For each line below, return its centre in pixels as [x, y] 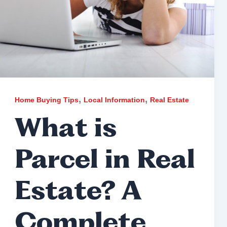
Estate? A [78, 193]
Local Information [114, 100]
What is [65, 130]
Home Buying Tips [46, 100]
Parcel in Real [105, 161]
